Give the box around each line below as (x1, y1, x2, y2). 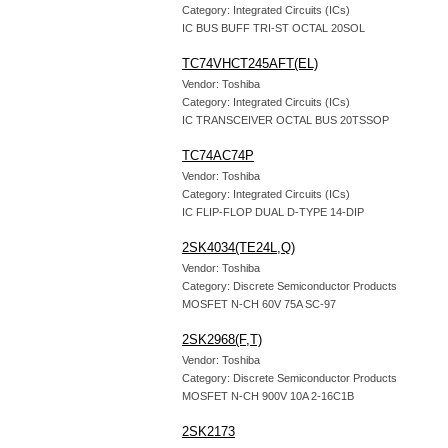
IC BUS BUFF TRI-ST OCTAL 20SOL (182, 22, 365, 34)
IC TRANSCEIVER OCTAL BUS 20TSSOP (182, 114, 389, 126)
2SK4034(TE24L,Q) (182, 240, 295, 255)
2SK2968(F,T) (182, 332, 262, 347)
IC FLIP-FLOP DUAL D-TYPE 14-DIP (182, 206, 364, 218)
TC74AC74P (182, 148, 254, 163)
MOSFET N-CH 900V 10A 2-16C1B (182, 390, 354, 402)
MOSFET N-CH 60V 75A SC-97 (182, 298, 336, 310)
